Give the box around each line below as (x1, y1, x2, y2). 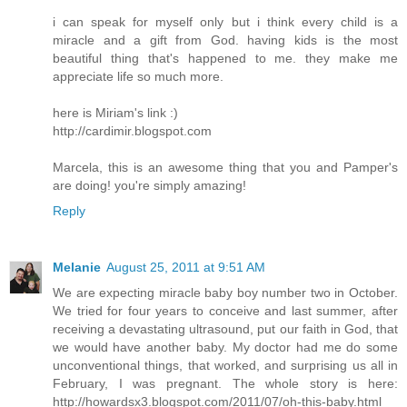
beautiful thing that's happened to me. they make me (53, 50, 398, 65)
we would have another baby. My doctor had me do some (53, 339, 398, 354)
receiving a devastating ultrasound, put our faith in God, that (53, 321, 398, 336)
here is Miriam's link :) (53, 104, 178, 120)
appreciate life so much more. (53, 68, 223, 84)
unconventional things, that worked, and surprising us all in (53, 357, 398, 372)
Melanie (53, 259, 101, 274)
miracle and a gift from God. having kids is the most (53, 32, 398, 47)
